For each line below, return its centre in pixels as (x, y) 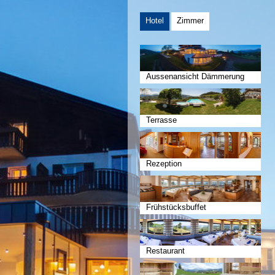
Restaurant (165, 251)
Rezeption (164, 164)
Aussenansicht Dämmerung (195, 76)
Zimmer (190, 21)
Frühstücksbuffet (176, 207)
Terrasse (161, 120)
